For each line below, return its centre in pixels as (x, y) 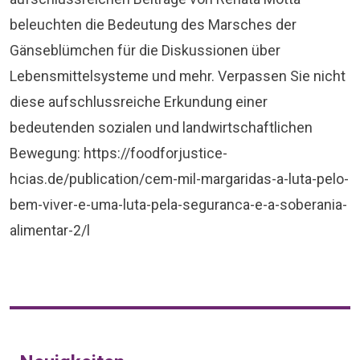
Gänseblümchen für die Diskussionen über (145, 50)
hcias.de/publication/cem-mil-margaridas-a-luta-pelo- (179, 179)
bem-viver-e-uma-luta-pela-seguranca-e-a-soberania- (178, 205)
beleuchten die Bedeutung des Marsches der (153, 25)
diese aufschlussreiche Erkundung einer (139, 102)
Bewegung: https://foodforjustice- (119, 153)
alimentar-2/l (50, 230)
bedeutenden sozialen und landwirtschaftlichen (161, 127)
